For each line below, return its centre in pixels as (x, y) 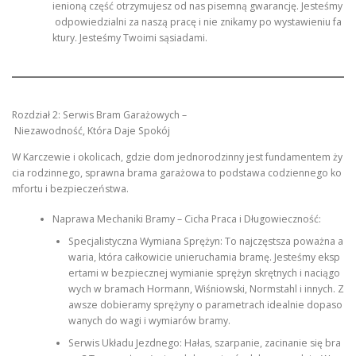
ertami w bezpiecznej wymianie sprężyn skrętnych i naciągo (204, 273)
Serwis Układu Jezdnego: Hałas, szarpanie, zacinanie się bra (204, 343)
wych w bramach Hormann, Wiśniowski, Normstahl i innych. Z (206, 289)
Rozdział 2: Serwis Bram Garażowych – (99, 114)
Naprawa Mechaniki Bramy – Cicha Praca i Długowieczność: (186, 219)
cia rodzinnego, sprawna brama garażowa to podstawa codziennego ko (177, 172)
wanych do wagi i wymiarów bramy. (149, 321)
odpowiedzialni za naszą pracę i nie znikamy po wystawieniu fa (197, 22)
